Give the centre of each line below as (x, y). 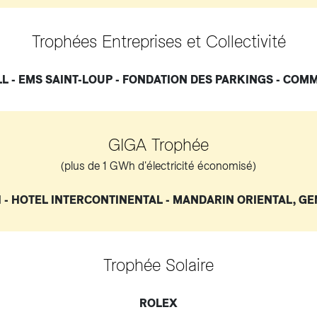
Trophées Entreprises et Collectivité (158, 41)
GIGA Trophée (158, 145)
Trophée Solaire (158, 265)
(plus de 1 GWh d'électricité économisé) (158, 166)
